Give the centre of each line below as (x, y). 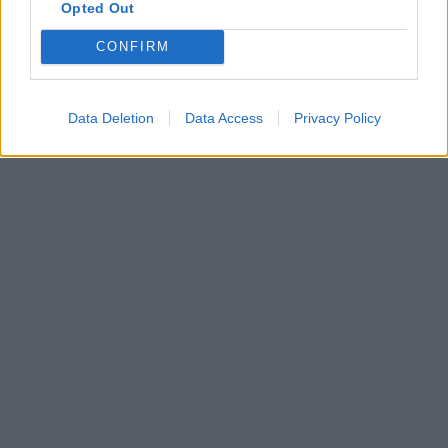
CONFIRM (132, 46)
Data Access (223, 117)
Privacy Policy (337, 117)
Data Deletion (110, 117)
